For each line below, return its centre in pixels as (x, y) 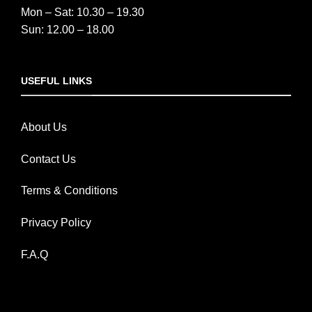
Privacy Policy (56, 223)
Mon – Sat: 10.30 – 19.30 (83, 12)
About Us (44, 127)
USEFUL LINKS (56, 81)
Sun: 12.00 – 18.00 (68, 29)
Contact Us (48, 159)
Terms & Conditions (69, 191)
